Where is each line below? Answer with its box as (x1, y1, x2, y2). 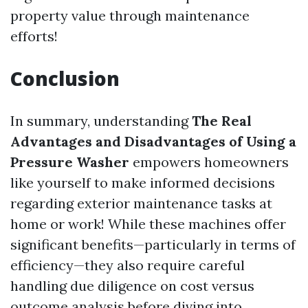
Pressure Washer (10, 153, 129, 170)
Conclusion (10, 65, 120, 91)
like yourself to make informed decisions (10, 174, 275, 191)
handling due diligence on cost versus (10, 277, 254, 294)
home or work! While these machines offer (10, 215, 286, 232)
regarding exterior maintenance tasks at (10, 195, 272, 212)
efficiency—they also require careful (10, 256, 245, 274)
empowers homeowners (129, 153, 289, 170)
